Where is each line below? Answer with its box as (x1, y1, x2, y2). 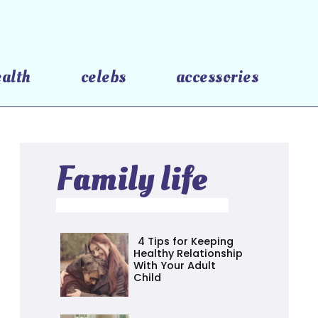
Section (133, 285, 197, 308)
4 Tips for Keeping (138, 234, 234, 249)
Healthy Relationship (133, 246, 243, 261)
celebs (81, 64, 127, 89)
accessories (176, 64, 259, 89)
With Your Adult (133, 258, 216, 273)
